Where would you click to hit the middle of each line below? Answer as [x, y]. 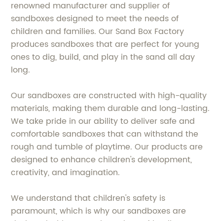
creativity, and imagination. [66, 173]
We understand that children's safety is [88, 198]
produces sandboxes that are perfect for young [105, 44]
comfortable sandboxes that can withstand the [105, 134]
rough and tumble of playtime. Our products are [107, 147]
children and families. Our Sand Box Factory [98, 32]
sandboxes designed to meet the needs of [95, 19]
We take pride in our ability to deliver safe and [103, 121]
